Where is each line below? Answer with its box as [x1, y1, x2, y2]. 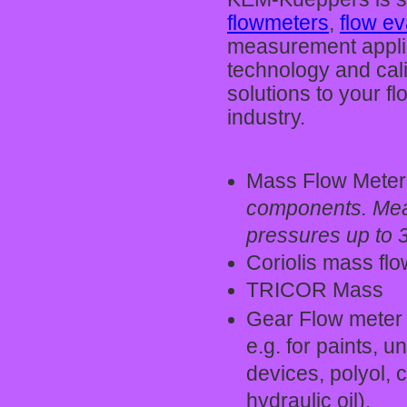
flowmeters [227, 12, 329, 35]
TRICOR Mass [246, 279, 383, 302]
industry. [227, 106, 305, 129]
